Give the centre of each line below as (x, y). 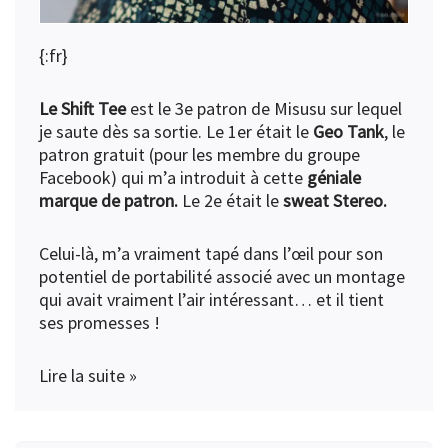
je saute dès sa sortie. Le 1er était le (176, 132)
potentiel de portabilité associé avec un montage (222, 277)
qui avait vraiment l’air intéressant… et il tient (211, 300)
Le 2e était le (232, 201)
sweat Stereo (333, 201)
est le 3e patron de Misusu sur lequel (264, 109)
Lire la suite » (88, 376)
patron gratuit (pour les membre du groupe (199, 155)
